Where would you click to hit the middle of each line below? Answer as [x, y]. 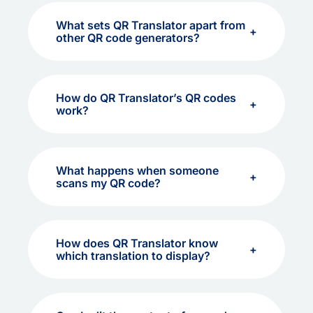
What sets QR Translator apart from [151, 25]
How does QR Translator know [137, 243]
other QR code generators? [128, 38]
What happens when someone [137, 170]
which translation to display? [133, 256]
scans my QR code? [108, 183]
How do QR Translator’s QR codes [146, 98]
